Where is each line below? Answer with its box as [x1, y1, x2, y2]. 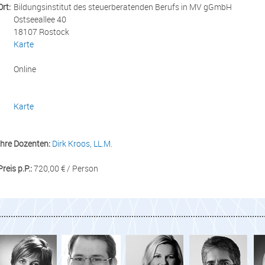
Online [14, 63, 36, 75]
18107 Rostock [14, 25, 69, 37]
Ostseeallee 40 [14, 13, 66, 25]
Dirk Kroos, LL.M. [52, 137, 112, 149]
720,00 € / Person [32, 162, 98, 174]
